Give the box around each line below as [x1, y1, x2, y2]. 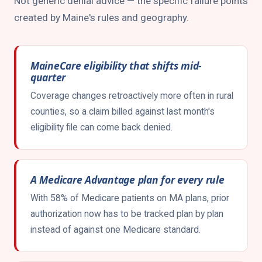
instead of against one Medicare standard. [30, 224, 201, 235]
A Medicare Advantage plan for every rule [30, 173, 225, 187]
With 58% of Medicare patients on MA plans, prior [30, 192, 229, 204]
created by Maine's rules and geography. [14, 12, 189, 23]
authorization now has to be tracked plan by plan [30, 208, 223, 219]
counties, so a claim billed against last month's [30, 106, 215, 117]
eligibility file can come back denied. [30, 122, 173, 133]
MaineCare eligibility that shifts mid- [30, 58, 202, 73]
